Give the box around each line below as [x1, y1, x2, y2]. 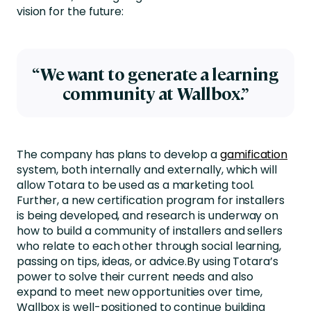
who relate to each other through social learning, [16, 237, 281, 254]
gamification [220, 146, 288, 162]
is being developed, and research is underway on [16, 207, 279, 224]
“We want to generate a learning [32, 62, 279, 85]
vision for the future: [16, 3, 124, 19]
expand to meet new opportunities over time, [16, 283, 262, 300]
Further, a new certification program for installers [16, 192, 285, 208]
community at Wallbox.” [62, 81, 249, 104]
